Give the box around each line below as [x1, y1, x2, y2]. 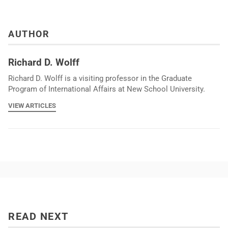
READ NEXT [8, 210, 69, 223]
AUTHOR [8, 29, 49, 40]
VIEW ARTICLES [8, 102, 56, 110]
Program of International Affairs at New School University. [8, 84, 205, 94]
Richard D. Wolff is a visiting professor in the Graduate [8, 73, 192, 83]
